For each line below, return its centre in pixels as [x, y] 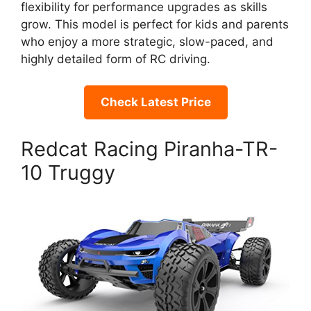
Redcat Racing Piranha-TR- [149, 149]
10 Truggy [68, 172]
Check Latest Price [155, 102]
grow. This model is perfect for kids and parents [155, 24]
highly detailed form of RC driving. [116, 59]
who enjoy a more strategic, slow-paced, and [147, 41]
